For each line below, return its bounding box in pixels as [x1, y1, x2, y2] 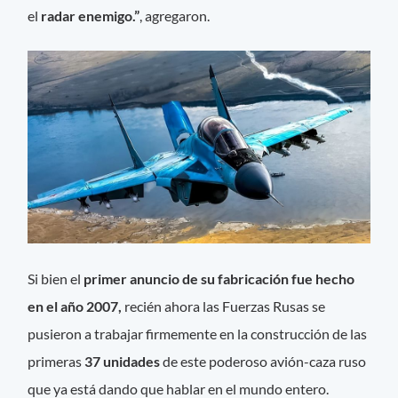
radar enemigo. [41, 7, 135, 25]
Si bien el [28, 270, 84, 288]
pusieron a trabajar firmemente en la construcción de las [28, 325, 368, 343]
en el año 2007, [28, 298, 123, 315]
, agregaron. [139, 7, 211, 25]
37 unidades [84, 353, 161, 370]
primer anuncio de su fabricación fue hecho [84, 270, 355, 288]
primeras [28, 353, 85, 370]
